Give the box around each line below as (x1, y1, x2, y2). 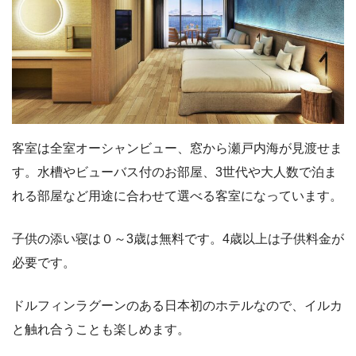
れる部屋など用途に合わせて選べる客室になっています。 (12, 189, 342, 203)
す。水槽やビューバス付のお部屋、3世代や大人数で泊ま (12, 165, 337, 180)
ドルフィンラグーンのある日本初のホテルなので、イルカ (12, 299, 342, 313)
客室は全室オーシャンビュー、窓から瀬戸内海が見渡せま (12, 141, 342, 156)
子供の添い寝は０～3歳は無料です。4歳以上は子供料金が (12, 232, 344, 246)
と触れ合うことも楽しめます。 (12, 323, 190, 337)
